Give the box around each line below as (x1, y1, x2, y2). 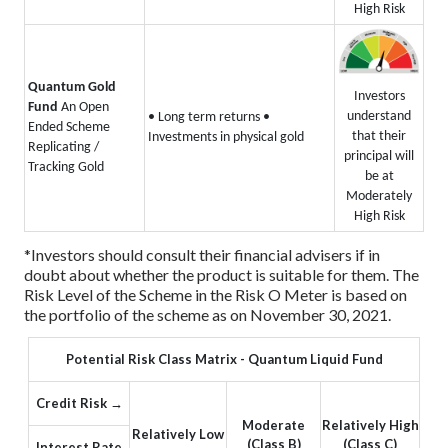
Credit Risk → (35, 395, 123, 412)
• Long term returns (148, 109, 260, 125)
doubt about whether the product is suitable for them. (24, 264, 389, 284)
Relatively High (321, 417, 419, 434)
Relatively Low (132, 426, 224, 443)
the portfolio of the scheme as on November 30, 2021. (24, 304, 391, 324)
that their (352, 129, 406, 145)
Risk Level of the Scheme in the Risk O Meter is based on (24, 284, 407, 304)
